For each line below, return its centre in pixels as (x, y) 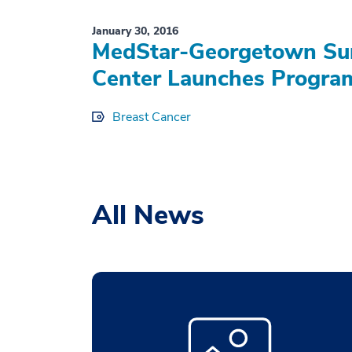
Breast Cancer (152, 117)
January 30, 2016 (135, 31)
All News (148, 215)
